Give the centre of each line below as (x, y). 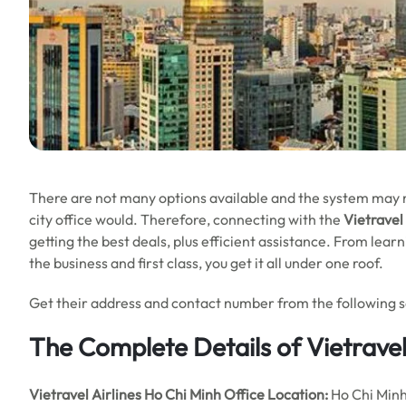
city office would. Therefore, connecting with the (186, 219)
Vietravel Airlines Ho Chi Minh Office (147, 394)
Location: (298, 394)
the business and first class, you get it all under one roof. (208, 263)
